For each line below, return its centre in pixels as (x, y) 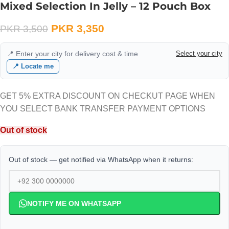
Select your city (199, 53)
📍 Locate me (33, 66)
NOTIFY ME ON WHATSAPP (74, 203)
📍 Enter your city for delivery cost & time (72, 54)
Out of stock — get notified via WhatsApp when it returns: (101, 159)
